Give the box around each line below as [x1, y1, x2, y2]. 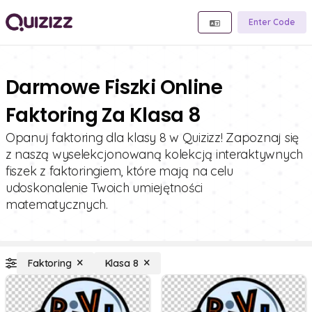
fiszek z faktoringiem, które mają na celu [6, 163, 233, 179]
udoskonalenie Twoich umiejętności [6, 180, 203, 196]
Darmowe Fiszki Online [6, 74, 223, 101]
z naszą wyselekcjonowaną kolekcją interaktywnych [6, 146, 304, 162]
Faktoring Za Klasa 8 [6, 102, 201, 129]
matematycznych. [6, 196, 108, 212]
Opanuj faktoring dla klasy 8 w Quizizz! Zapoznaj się [6, 130, 299, 146]
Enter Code [249, 17, 295, 27]
